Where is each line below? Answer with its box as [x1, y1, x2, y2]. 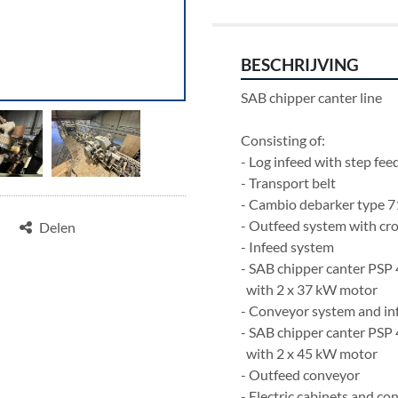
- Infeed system [241, 238, 334, 255]
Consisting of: [241, 131, 325, 148]
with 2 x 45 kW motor [246, 345, 380, 362]
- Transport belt [241, 174, 336, 191]
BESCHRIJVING [241, 55, 359, 75]
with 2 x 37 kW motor [246, 281, 380, 298]
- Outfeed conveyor [241, 366, 360, 383]
